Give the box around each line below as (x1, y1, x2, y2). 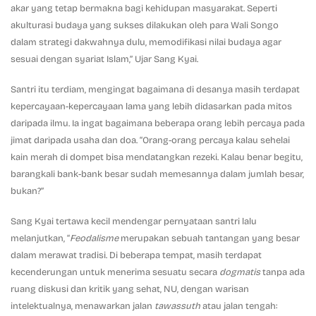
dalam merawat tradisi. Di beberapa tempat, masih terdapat (11, 250, 262, 262)
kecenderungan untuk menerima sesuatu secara (11, 267, 219, 279)
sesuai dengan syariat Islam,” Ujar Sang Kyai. (11, 53, 198, 65)
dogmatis (219, 267, 262, 279)
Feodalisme (70, 233, 119, 245)
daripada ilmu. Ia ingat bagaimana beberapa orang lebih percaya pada (11, 118, 305, 130)
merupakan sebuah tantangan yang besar (119, 233, 300, 245)
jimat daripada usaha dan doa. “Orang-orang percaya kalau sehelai (11, 135, 290, 147)
